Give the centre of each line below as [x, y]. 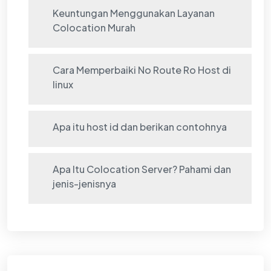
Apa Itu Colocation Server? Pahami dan [142, 169]
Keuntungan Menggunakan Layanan [134, 13]
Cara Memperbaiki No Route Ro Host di [142, 70]
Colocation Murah [94, 28]
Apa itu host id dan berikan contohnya [140, 127]
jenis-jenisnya [84, 184]
